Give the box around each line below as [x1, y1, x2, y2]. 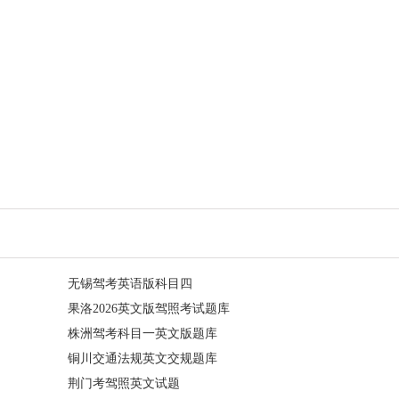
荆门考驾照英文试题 [68, 377, 180, 390]
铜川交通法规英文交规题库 [68, 352, 217, 365]
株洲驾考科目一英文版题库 [68, 327, 217, 340]
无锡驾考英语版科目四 [68, 277, 192, 290]
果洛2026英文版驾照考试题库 [68, 302, 230, 315]
